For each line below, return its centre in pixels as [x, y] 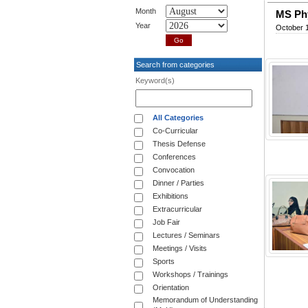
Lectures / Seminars [186, 235]
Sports [164, 262]
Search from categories [174, 65]
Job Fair [166, 222]
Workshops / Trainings [190, 275]
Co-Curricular [175, 131]
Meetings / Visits [180, 249]
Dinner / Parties [178, 183]
